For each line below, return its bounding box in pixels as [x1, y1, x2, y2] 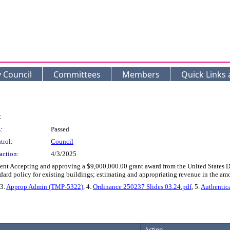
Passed [51, 125, 69, 133]
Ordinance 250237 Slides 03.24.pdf [93, 183, 191, 190]
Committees [53, 69, 101, 80]
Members [122, 69, 160, 80]
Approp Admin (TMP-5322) [6, 183, 83, 190]
